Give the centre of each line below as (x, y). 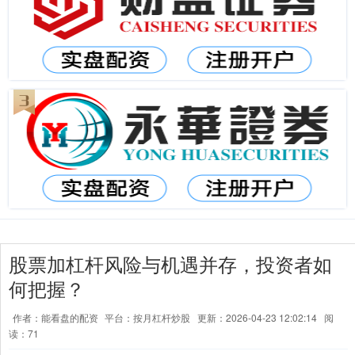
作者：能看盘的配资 (57, 317)
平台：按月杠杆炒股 (147, 317)
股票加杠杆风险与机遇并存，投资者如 (170, 264)
